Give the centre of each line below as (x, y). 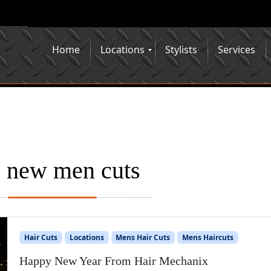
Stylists (181, 50)
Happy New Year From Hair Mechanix (114, 260)
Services (237, 50)
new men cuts (73, 170)
